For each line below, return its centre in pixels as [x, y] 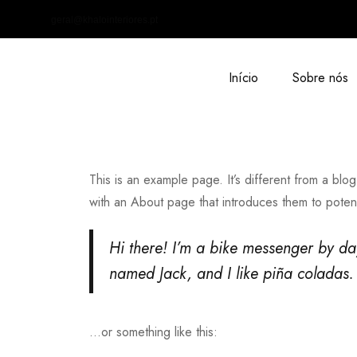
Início [243, 78]
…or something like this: [153, 331]
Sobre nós [320, 78]
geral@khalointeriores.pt [104, 20]
